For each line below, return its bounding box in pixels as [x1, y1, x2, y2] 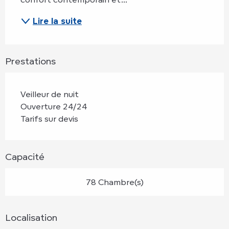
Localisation [5, 211, 57, 223]
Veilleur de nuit [20, 88, 79, 99]
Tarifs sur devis [20, 113, 78, 124]
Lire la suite [33, 15, 82, 26]
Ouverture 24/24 [20, 101, 87, 111]
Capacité [5, 150, 44, 162]
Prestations [5, 55, 56, 66]
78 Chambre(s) [85, 176, 144, 187]
